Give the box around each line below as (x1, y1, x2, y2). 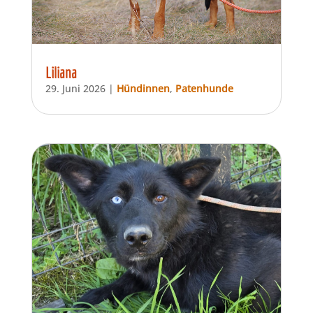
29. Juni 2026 (45, 81, 105, 95)
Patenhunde (175, 81, 233, 95)
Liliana (45, 63, 77, 81)
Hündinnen (116, 81, 170, 95)
